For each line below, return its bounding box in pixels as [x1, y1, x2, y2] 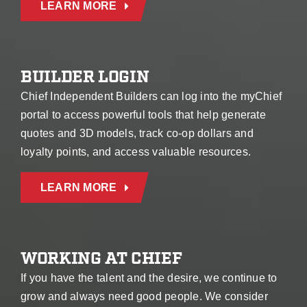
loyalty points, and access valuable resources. [20, 146, 251, 158]
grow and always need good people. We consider [20, 291, 268, 303]
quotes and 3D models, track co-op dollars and [20, 127, 254, 140]
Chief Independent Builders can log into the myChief [20, 90, 282, 103]
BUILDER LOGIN [20, 66, 149, 88]
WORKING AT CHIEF [20, 248, 182, 270]
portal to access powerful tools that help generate [20, 109, 266, 121]
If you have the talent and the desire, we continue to [20, 272, 278, 284]
